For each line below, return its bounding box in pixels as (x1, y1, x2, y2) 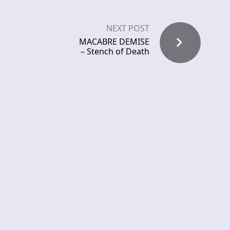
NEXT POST (106, 23, 149, 34)
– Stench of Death (81, 46, 149, 57)
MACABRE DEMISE (79, 36, 149, 48)
